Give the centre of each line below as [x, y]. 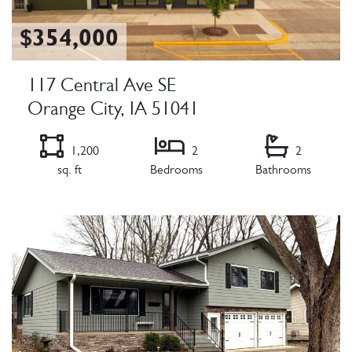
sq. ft [69, 172]
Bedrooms [176, 172]
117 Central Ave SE [102, 88]
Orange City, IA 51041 [113, 112]
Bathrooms [283, 172]
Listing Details [51, 207]
